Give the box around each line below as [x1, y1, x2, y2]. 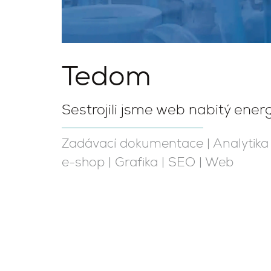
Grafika [115, 155, 158, 171]
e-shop [62, 155, 105, 171]
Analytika [213, 136, 269, 152]
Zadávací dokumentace [62, 136, 203, 152]
